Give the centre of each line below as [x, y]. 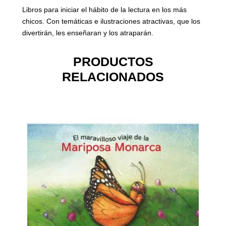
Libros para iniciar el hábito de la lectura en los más [104, 10]
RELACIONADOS [113, 77]
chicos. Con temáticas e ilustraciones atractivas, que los [111, 21]
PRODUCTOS [113, 62]
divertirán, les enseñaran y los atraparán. [88, 33]
